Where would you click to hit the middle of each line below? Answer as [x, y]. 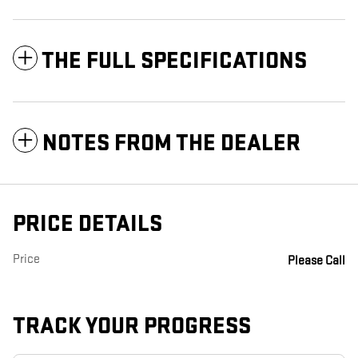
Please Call [316, 261]
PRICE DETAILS [88, 225]
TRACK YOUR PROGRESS [132, 327]
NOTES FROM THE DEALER [171, 144]
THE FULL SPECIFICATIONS [174, 62]
